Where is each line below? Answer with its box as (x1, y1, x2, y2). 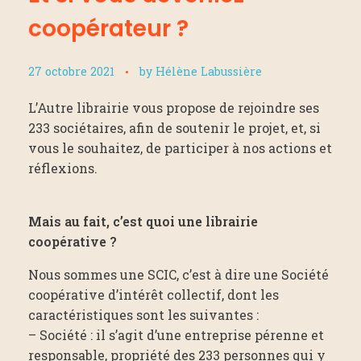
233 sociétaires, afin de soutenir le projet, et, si (28, 118, 321, 136)
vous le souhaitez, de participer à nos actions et (28, 139, 332, 156)
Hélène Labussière (156, 63, 262, 79)
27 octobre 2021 (28, 63, 114, 79)
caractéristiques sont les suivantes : (28, 305, 259, 323)
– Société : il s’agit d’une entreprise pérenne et (28, 326, 324, 343)
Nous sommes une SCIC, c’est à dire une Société (28, 265, 329, 283)
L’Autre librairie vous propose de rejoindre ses (28, 98, 319, 116)
